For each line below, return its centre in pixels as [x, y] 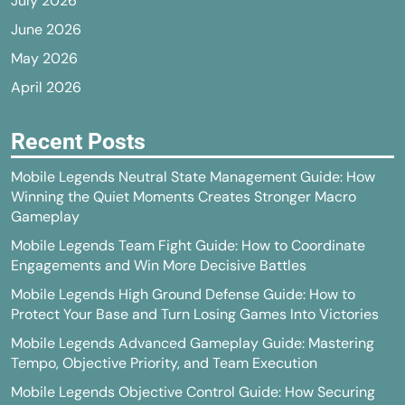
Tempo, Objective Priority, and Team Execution [164, 363]
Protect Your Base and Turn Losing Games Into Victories [195, 314]
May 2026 [44, 58]
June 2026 [46, 29]
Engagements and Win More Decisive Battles [159, 265]
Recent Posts [78, 141]
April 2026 [46, 87]
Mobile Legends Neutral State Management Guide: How [193, 177]
